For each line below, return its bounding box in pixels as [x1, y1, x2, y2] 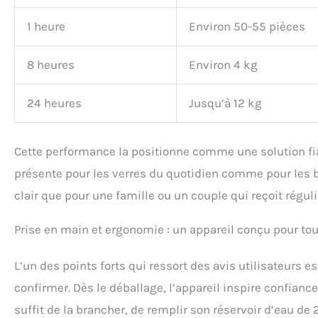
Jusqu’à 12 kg [189, 95, 262, 110]
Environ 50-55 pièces [189, 18, 305, 33]
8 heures [27, 57, 75, 72]
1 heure [27, 18, 65, 33]
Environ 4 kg [189, 57, 258, 72]
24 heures [27, 95, 82, 110]
